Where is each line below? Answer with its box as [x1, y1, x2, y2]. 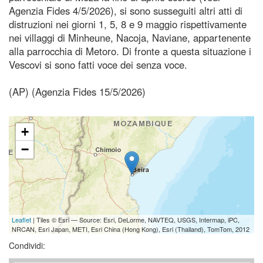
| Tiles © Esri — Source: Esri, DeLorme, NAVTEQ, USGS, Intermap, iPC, [31, 214, 240, 224]
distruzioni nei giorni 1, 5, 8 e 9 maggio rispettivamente [9, 16, 247, 31]
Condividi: [9, 239, 45, 251]
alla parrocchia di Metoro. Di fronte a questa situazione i [9, 43, 251, 58]
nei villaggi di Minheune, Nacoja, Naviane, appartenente [9, 30, 251, 45]
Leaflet [12, 214, 31, 224]
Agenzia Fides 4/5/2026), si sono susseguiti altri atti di [9, 3, 242, 18]
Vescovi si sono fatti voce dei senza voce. [9, 57, 187, 72]
